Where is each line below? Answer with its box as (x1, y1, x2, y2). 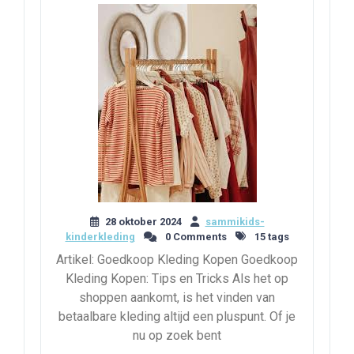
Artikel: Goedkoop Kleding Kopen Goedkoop (56, 251, 298, 267)
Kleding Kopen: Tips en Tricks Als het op (66, 270, 288, 286)
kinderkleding (65, 230, 135, 243)
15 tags (251, 230, 289, 243)
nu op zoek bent (133, 327, 221, 343)
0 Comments (162, 230, 227, 243)
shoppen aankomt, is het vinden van (79, 289, 275, 305)
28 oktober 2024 (104, 215, 182, 228)
